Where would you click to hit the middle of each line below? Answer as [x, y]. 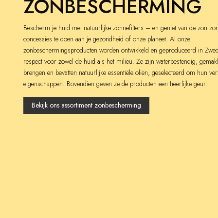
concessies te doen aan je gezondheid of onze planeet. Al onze [107, 39]
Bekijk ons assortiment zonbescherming [86, 105]
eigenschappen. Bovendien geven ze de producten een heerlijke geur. [115, 83]
